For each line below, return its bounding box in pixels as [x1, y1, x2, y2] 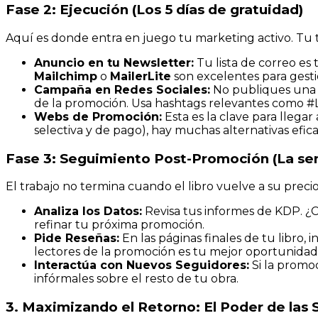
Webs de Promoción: [34, 109, 162, 124]
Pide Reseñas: [34, 231, 119, 246]
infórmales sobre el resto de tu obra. [34, 272, 238, 286]
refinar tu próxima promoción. [34, 218, 204, 232]
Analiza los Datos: [34, 204, 142, 219]
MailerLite [110, 69, 171, 83]
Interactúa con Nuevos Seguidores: [34, 258, 249, 273]
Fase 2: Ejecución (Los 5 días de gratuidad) [6, 1, 303, 18]
